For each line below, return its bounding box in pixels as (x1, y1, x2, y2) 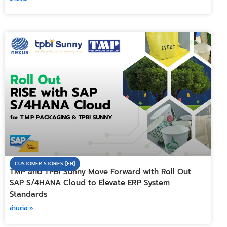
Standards (10, 188, 48, 200)
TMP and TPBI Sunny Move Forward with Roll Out (10, 166, 192, 178)
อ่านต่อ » (10, 204, 34, 213)
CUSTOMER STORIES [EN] (15, 160, 75, 168)
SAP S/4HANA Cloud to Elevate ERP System (10, 177, 170, 189)
